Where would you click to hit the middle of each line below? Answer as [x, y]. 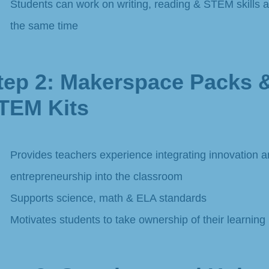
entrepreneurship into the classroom [96, 177]
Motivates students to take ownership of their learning [138, 220]
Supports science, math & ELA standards [108, 198]
